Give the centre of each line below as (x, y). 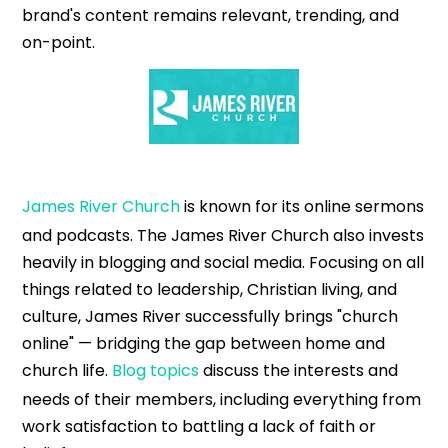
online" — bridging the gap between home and (204, 344)
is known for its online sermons (302, 207)
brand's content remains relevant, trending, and (211, 16)
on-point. (59, 43)
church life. (67, 371)
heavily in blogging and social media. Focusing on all (223, 263)
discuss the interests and (299, 371)
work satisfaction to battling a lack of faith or (199, 427)
